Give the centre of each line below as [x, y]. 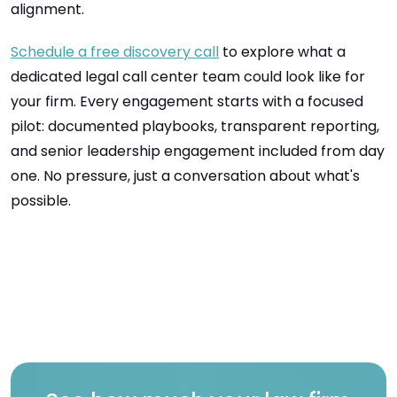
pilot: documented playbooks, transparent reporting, [195, 126]
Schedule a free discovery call [115, 52]
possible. [41, 201]
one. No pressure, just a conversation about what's [185, 176]
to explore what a [282, 52]
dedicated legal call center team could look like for [188, 77]
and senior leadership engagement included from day [198, 151]
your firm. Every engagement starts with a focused [187, 101]
